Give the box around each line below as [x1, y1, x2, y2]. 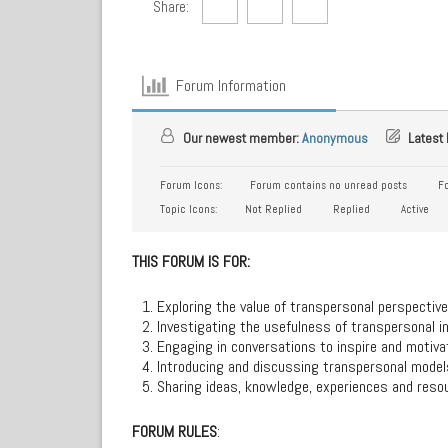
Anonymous [302, 128, 368, 147]
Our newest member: [180, 128, 302, 147]
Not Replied [242, 201, 302, 216]
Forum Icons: [160, 177, 222, 192]
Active [398, 201, 429, 216]
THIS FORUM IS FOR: [132, 250, 250, 272]
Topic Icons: [160, 201, 217, 216]
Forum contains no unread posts [247, 177, 407, 192]
